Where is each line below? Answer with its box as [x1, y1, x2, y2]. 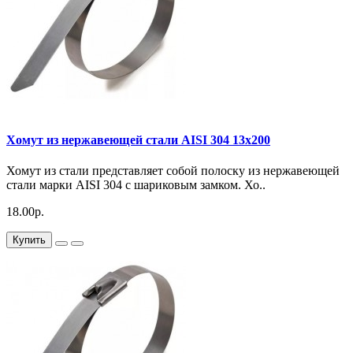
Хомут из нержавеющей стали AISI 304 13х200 [6, 133, 270, 147]
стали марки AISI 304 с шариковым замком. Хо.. [6, 178, 266, 192]
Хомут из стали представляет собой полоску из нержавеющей [6, 164, 340, 178]
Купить [13, 234, 46, 247]
